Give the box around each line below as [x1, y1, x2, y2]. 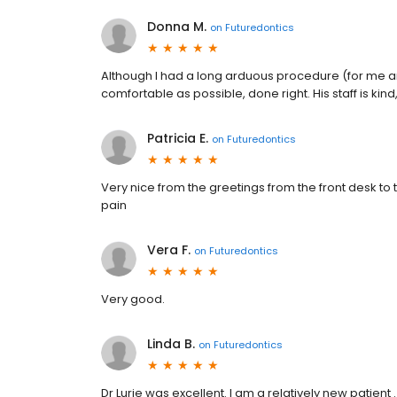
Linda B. [147, 335, 195, 353]
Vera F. [147, 241, 191, 259]
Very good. [101, 291, 165, 307]
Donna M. [147, 18, 206, 35]
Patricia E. [147, 129, 208, 147]
